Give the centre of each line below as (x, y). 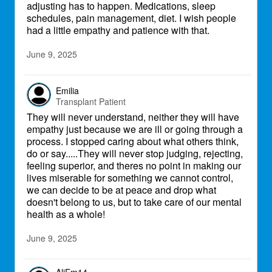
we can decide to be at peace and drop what (121, 190)
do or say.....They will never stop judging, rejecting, (135, 153)
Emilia (67, 90)
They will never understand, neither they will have (133, 117)
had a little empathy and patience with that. (118, 30)
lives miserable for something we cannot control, (130, 178)
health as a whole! (66, 214)
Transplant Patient (91, 101)
